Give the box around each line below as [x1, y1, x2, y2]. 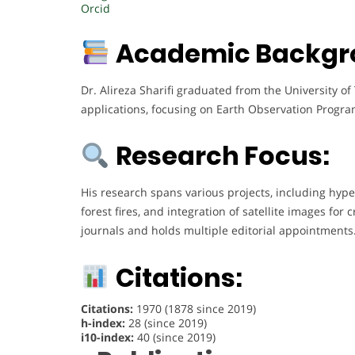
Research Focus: [116, 138, 330, 174]
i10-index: [81, 329, 134, 345]
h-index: [81, 315, 125, 330]
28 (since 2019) [125, 315, 207, 330]
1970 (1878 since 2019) [133, 300, 256, 316]
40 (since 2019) [134, 329, 216, 345]
